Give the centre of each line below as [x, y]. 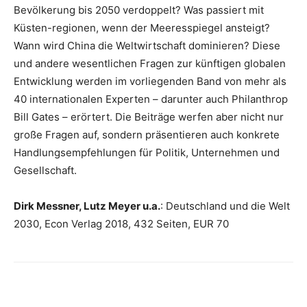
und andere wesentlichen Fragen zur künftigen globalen [150, 63]
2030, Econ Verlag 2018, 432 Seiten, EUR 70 [121, 224]
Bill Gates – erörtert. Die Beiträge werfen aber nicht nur [149, 117]
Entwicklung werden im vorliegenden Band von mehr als [150, 81]
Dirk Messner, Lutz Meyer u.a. [87, 206]
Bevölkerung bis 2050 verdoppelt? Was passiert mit [139, 10]
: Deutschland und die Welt [225, 206]
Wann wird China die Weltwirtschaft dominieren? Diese [147, 46]
